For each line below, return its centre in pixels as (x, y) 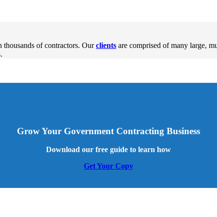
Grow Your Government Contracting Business (108, 131)
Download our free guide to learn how (108, 150)
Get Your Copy (108, 166)
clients (106, 45)
